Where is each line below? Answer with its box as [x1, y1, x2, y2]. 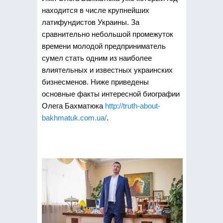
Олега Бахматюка [41, 102, 105, 110]
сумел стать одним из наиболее [41, 54, 152, 62]
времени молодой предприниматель [41, 42, 166, 50]
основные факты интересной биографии [41, 90, 180, 98]
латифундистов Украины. [41, 18, 131, 26]
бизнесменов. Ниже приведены [41, 78, 149, 86]
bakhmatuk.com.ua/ [41, 113, 107, 122]
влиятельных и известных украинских [41, 66, 173, 74]
